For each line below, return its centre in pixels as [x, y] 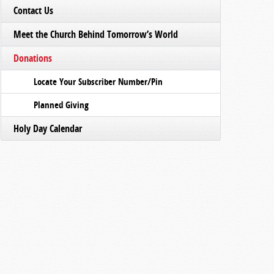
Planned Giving [61, 105]
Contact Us [33, 10]
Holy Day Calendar [48, 128]
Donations [33, 58]
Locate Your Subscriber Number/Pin [98, 82]
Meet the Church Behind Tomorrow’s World [96, 34]
